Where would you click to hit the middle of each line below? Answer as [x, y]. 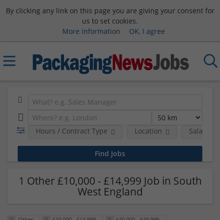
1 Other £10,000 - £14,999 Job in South [110, 180]
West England [110, 191]
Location [148, 131]
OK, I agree [147, 31]
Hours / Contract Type [71, 131]
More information [91, 31]
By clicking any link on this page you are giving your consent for [110, 10]
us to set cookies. [110, 21]
